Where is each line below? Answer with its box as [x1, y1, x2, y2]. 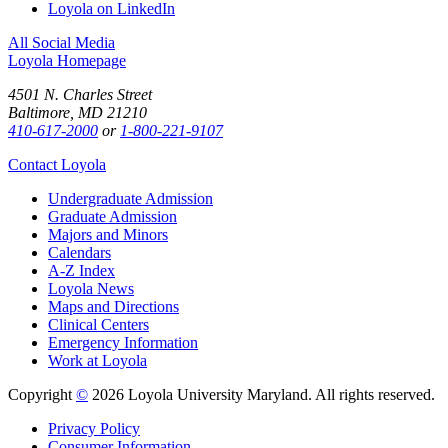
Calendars [48, 243, 111, 261]
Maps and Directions [48, 297, 179, 315]
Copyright [8, 385, 76, 403]
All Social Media [8, 33, 115, 51]
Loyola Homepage [8, 51, 126, 69]
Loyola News [48, 279, 134, 297]
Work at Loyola [48, 351, 147, 369]
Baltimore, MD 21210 [8, 103, 147, 121]
